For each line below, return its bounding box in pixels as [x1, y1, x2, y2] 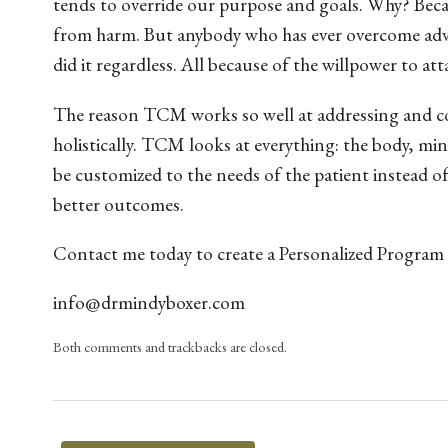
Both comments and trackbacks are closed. [52, 337, 287, 357]
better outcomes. [52, 191, 184, 217]
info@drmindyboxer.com [52, 289, 245, 315]
